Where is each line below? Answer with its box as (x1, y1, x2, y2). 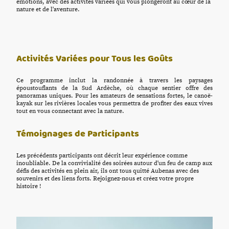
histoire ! (16, 182, 41, 191)
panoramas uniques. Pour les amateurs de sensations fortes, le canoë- (16, 92, 213, 100)
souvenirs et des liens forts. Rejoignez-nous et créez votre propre (16, 175, 194, 183)
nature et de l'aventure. (16, 6, 80, 14)
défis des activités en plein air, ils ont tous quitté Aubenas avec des (16, 167, 199, 175)
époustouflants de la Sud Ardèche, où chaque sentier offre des (16, 84, 213, 93)
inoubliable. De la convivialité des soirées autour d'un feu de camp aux (16, 159, 212, 168)
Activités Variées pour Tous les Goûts (16, 52, 173, 65)
